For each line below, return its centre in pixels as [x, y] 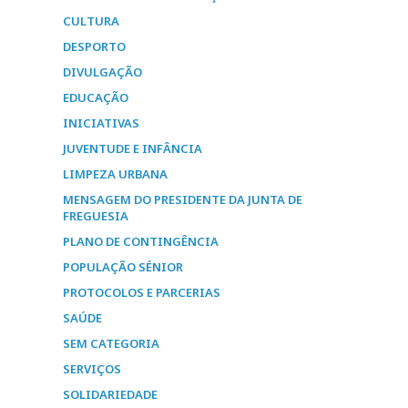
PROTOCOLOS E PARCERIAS [142, 292]
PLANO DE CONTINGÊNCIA [141, 241]
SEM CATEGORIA [112, 343]
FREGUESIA [96, 216]
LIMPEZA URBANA [116, 174]
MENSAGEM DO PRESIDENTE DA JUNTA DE [183, 199]
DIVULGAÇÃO [103, 72]
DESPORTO [95, 46]
